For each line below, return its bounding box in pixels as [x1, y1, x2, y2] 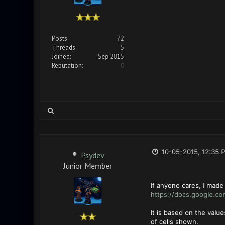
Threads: [51, 43, 76, 52]
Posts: [51, 34, 68, 43]
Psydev [81, 150, 104, 160]
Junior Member [63, 161, 112, 169]
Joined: [51, 52, 71, 61]
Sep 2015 [97, 52, 124, 61]
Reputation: [51, 61, 83, 70]
